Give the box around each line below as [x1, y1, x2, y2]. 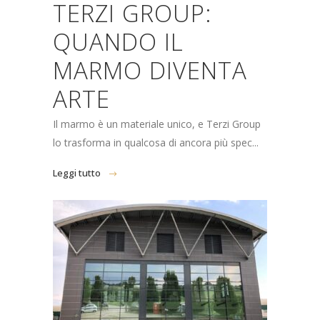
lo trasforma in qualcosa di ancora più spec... [53, 136, 259, 149]
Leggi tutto [53, 166, 101, 179]
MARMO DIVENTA [53, 54, 247, 86]
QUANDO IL [53, 26, 184, 58]
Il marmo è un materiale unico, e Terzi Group [53, 117, 261, 131]
